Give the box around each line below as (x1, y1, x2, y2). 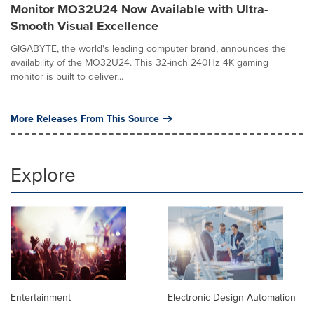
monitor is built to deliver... (11, 69, 123, 83)
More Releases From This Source (11, 111, 159, 125)
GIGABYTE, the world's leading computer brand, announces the (11, 41, 286, 55)
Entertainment (11, 289, 71, 304)
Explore (11, 160, 76, 188)
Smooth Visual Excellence (11, 16, 158, 35)
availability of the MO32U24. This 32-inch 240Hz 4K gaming (11, 55, 268, 69)
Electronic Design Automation (168, 289, 296, 304)
